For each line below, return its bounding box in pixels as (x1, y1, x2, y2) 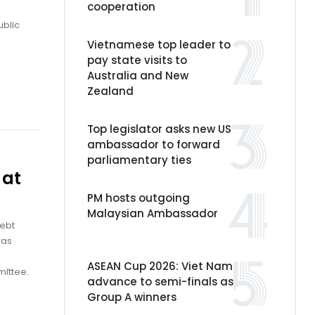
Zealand (87, 84, 134, 98)
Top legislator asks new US (87, 122, 231, 136)
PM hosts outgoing (87, 191, 190, 205)
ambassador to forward (87, 137, 220, 152)
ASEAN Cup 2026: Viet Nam (87, 259, 233, 274)
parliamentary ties (87, 153, 191, 167)
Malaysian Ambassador (87, 206, 218, 221)
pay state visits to (87, 53, 187, 67)
